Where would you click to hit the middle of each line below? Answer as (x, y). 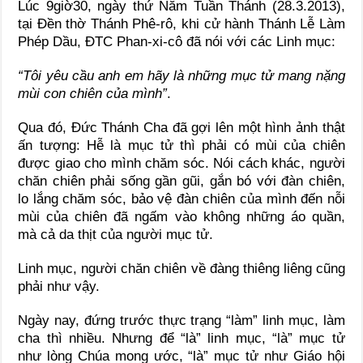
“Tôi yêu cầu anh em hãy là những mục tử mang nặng (181, 76)
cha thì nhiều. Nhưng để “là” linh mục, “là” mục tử (181, 339)
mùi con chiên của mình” (93, 94)
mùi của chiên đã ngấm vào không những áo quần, (181, 217)
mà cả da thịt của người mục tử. (116, 235)
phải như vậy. (59, 287)
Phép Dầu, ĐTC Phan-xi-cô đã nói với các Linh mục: (177, 42)
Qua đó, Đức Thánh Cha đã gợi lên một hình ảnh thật (181, 128)
